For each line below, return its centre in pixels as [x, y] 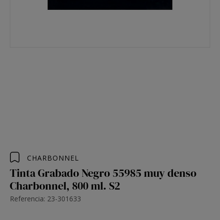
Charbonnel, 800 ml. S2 [65, 186]
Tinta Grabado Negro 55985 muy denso [103, 173]
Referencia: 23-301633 [45, 199]
